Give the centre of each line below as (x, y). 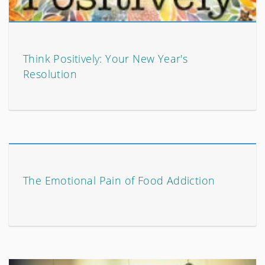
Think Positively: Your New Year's (106, 59)
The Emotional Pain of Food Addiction (119, 181)
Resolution (50, 74)
